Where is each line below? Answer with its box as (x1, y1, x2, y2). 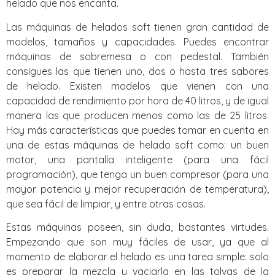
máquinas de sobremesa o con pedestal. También (6, 50, 269, 63)
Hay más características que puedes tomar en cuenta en (6, 123, 269, 136)
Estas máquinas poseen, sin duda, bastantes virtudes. (6, 220, 269, 233)
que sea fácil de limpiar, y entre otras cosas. (6, 197, 206, 210)
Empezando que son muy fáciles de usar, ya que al (6, 235, 269, 248)
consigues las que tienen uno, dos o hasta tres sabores (6, 64, 269, 77)
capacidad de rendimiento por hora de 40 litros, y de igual (6, 94, 269, 107)
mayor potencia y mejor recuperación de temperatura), (6, 182, 269, 195)
